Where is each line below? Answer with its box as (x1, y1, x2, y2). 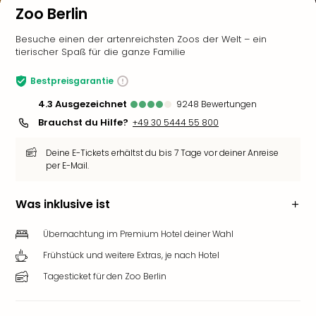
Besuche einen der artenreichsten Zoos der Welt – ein (16, 32, 267, 46)
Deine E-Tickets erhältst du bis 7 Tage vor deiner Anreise (46, 147, 279, 159)
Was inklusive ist (16, 196, 110, 212)
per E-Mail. (46, 159, 89, 171)
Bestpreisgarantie (30, 75, 114, 87)
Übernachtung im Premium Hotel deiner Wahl (43, 228, 233, 240)
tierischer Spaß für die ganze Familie (16, 45, 186, 59)
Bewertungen (201, 98, 257, 110)
